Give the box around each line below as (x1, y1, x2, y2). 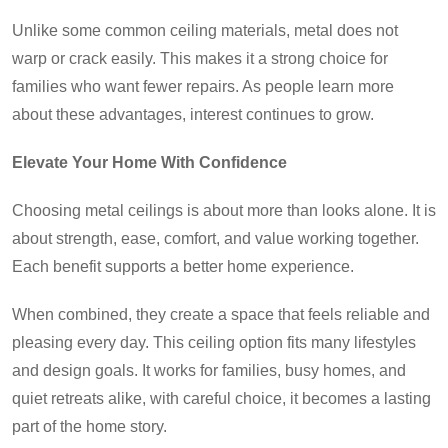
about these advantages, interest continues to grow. (12, 106, 374, 124)
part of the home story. (12, 418, 167, 436)
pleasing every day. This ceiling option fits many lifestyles (12, 334, 416, 352)
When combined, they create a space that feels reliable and (12, 306, 430, 324)
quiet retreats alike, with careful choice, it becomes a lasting (12, 390, 431, 408)
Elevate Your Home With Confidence (12, 154, 287, 172)
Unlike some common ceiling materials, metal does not (12, 22, 398, 40)
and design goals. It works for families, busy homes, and (12, 362, 406, 380)
